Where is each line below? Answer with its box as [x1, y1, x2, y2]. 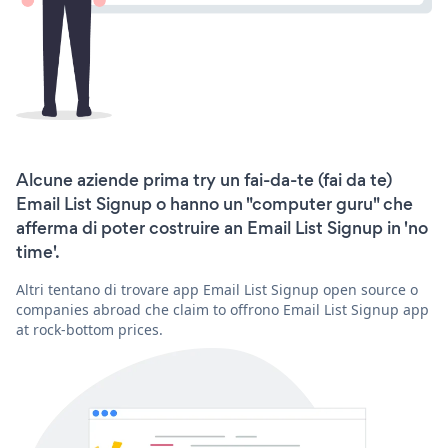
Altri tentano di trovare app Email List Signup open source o [16, 279, 418, 299]
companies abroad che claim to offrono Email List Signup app [16, 299, 429, 319]
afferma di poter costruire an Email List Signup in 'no [16, 215, 428, 240]
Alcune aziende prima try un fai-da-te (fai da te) [16, 167, 392, 192]
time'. [16, 239, 60, 264]
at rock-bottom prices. [16, 319, 163, 339]
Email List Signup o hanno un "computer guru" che [16, 191, 413, 216]
